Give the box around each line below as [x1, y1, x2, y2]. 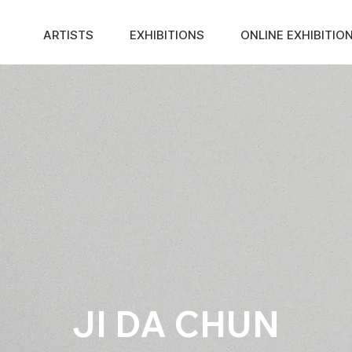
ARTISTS [43, 27, 93, 42]
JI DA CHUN [72, 302, 280, 346]
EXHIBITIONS [130, 27, 204, 42]
